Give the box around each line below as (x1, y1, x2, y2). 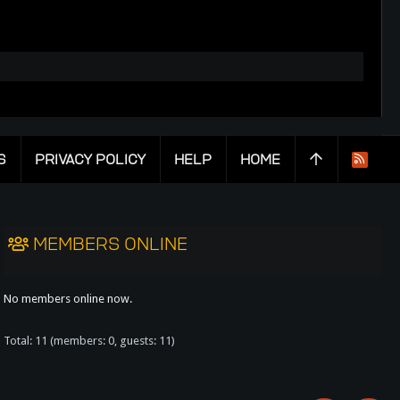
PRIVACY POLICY (34, 149, 146, 168)
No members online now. (4, 292, 132, 305)
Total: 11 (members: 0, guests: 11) (4, 334, 175, 347)
